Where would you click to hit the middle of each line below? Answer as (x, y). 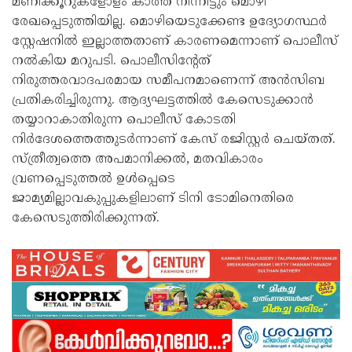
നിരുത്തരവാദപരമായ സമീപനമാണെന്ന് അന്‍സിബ (168, 81)
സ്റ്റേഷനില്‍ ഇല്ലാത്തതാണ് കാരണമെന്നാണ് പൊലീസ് (175, 42)
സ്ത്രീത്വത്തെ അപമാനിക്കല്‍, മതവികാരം (137, 159)
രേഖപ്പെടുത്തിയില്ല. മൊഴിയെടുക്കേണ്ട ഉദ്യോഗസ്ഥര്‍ (169, 22)
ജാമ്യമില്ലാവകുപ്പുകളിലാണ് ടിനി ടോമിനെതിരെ (153, 199)
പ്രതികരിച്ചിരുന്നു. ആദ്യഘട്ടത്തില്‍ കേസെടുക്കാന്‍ (163, 101)
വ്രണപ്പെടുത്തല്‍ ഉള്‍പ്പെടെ (93, 179)
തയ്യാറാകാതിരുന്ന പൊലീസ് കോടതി (124, 120)
